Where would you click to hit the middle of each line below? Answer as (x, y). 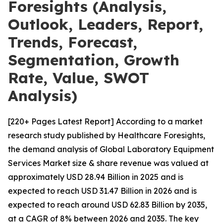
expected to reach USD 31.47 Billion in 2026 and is (102, 191)
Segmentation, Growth (94, 60)
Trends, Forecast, (73, 42)
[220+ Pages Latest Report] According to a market (105, 121)
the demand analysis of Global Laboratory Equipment (111, 149)
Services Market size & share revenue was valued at (108, 163)
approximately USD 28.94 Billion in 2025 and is (96, 177)
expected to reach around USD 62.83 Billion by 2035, (108, 205)
